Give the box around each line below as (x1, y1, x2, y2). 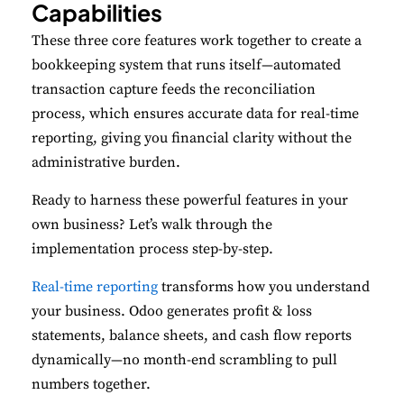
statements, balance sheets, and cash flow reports (32, 326, 352, 345)
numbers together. (32, 375, 151, 394)
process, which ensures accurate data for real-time (32, 105, 359, 124)
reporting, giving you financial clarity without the (32, 129, 352, 148)
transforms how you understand (158, 278, 370, 297)
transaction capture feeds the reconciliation (32, 80, 316, 99)
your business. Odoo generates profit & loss (32, 302, 312, 321)
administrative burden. (32, 153, 180, 172)
